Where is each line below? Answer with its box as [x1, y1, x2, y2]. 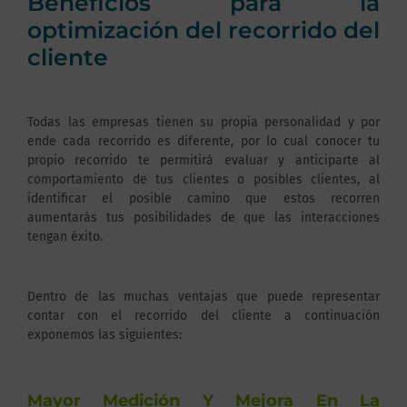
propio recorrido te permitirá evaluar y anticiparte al [27, 153, 380, 169]
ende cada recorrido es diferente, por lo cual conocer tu [27, 134, 380, 150]
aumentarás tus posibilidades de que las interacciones [27, 210, 380, 226]
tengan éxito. [27, 229, 103, 245]
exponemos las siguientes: [27, 326, 182, 342]
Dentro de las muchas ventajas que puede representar [27, 288, 380, 304]
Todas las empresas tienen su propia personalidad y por [27, 114, 380, 131]
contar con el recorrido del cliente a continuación [27, 307, 380, 323]
